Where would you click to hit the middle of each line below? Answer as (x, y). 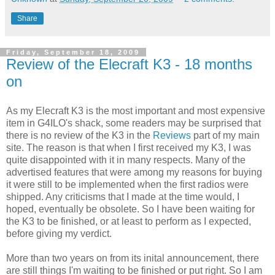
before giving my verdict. (59, 233)
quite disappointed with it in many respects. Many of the (126, 160)
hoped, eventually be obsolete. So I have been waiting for (130, 209)
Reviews (172, 135)
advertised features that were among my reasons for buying (134, 172)
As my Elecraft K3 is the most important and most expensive (136, 110)
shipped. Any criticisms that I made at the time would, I (123, 196)
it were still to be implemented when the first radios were (127, 184)
